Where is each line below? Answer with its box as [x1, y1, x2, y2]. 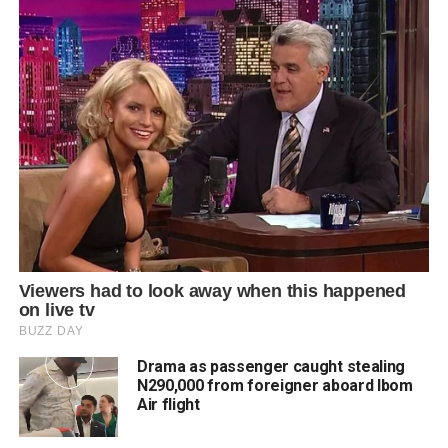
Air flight [136, 395, 200, 415]
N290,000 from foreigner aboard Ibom [136, 376, 413, 396]
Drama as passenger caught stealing [136, 357, 405, 377]
